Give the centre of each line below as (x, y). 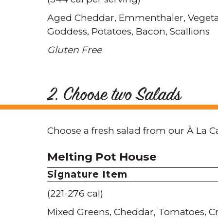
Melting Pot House (102, 157)
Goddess (67, 31)
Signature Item (87, 174)
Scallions (190, 31)
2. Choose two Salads (114, 96)
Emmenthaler (151, 18)
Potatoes (111, 31)
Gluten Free (74, 50)
